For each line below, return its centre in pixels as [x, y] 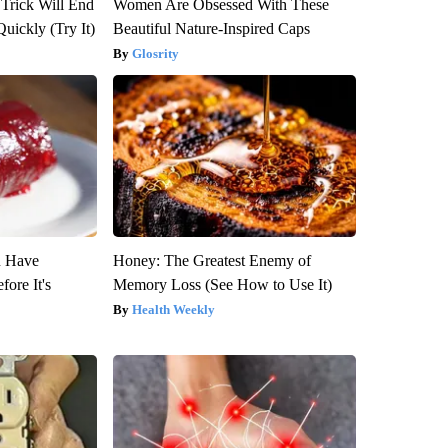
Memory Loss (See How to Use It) [222, 284]
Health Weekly [173, 309]
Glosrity [155, 53]
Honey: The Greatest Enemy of [211, 260]
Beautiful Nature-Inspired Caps [211, 28]
